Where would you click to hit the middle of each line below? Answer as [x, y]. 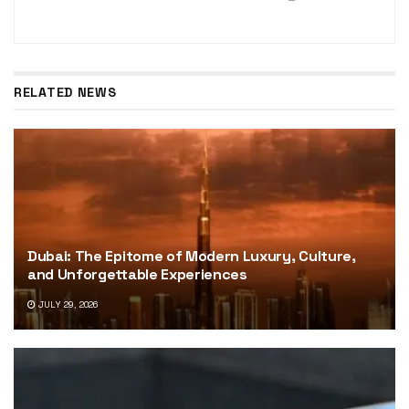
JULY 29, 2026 [67, 304]
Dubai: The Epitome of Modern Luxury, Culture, [192, 256]
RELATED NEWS [65, 92]
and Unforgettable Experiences [137, 274]
